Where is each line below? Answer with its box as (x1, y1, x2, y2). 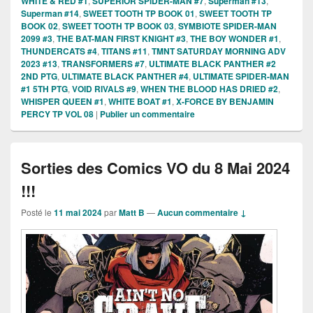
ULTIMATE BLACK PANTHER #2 (149, 57, 276, 70)
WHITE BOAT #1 (108, 94, 172, 108)
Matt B (119, 205, 145, 219)
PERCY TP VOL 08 (21, 107, 94, 120)
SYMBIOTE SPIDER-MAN (178, 19, 277, 32)
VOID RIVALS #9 (72, 82, 136, 95)
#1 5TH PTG (21, 82, 68, 95)
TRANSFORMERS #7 (61, 57, 145, 70)
